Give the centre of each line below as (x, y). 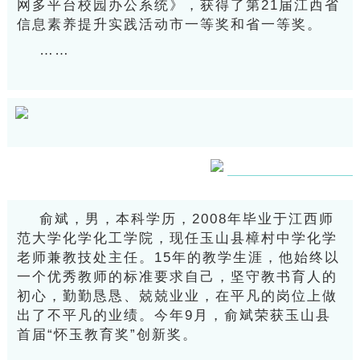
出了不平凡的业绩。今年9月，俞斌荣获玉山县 (174, 315)
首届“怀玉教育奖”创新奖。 (107, 335)
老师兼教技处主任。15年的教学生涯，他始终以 (178, 258)
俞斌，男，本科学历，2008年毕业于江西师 (186, 219)
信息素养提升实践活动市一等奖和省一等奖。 (169, 25)
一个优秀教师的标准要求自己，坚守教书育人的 (177, 277)
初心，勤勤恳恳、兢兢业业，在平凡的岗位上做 (177, 296)
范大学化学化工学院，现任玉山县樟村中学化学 (177, 238)
